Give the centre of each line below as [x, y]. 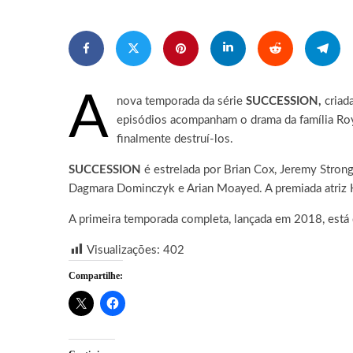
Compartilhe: [96, 275]
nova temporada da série [181, 101]
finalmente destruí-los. [175, 139]
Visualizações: [123, 250]
